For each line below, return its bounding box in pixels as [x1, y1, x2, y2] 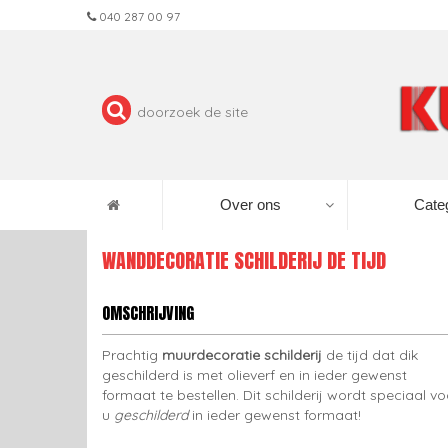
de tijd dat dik [326, 346, 418, 364]
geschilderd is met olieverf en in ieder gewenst [102, 366, 407, 384]
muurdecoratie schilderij [162, 346, 326, 364]
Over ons [220, 196, 281, 213]
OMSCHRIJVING [102, 301, 194, 325]
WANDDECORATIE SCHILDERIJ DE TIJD [102, 245, 386, 276]
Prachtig [102, 346, 162, 364]
